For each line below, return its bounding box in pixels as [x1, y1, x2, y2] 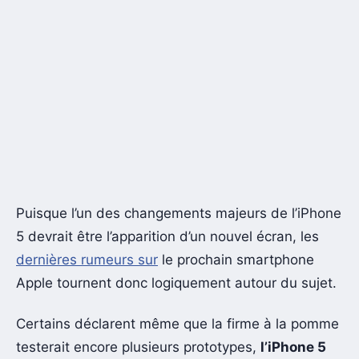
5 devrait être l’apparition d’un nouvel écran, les [16, 228, 319, 244]
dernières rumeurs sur [16, 251, 158, 268]
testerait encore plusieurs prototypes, [16, 339, 260, 356]
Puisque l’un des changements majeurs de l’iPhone [16, 204, 341, 221]
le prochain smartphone [158, 251, 314, 268]
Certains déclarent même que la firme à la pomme [16, 316, 339, 333]
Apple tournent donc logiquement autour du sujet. [16, 274, 337, 291]
